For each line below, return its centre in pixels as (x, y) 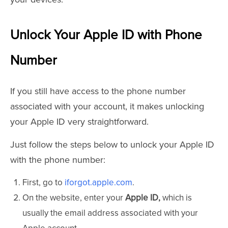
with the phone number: (58, 160)
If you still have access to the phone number (98, 91)
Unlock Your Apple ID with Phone (106, 35)
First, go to (44, 183)
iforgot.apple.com (98, 183)
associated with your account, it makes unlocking (107, 107)
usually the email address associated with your (110, 213)
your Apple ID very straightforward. (79, 122)
